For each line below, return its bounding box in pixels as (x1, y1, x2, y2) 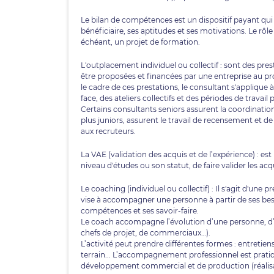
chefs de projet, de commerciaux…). (81, 228, 210, 237)
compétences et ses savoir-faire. (81, 206, 201, 215)
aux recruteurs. (81, 127, 136, 136)
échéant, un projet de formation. (81, 37, 200, 46)
